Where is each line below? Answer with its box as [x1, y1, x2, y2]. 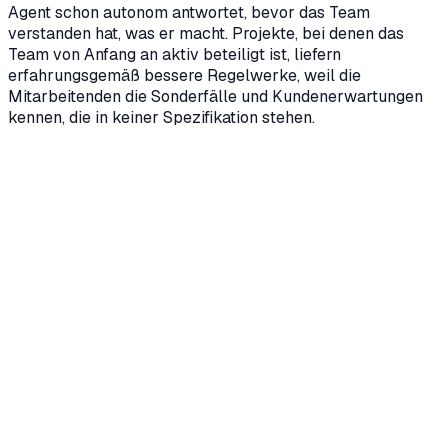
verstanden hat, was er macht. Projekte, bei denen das [8, 23, 404, 45]
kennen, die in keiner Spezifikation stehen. [8, 107, 315, 129]
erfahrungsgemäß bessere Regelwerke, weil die [8, 65, 361, 87]
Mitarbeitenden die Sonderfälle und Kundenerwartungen [8, 86, 423, 108]
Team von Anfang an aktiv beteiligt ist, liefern [8, 44, 341, 66]
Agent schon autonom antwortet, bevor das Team [8, 2, 370, 24]
